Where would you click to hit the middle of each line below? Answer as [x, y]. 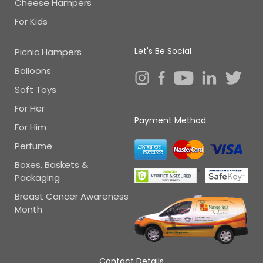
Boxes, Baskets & [51, 165]
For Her [30, 109]
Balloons [33, 71]
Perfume [33, 146]
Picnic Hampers [48, 52]
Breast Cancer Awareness [72, 197]
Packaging [37, 178]
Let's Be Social [163, 51]
